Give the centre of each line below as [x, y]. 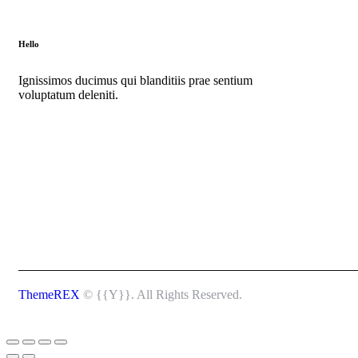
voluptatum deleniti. [68, 94]
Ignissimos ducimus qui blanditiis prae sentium [135, 80]
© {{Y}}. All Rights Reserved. [161, 294]
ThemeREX [49, 294]
